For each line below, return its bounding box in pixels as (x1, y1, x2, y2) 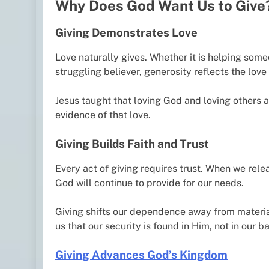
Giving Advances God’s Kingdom (55, 247, 228, 261)
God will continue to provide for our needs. (55, 177, 244, 189)
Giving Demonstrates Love (55, 26, 198, 40)
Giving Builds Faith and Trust (55, 136, 209, 150)
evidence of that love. (55, 109, 151, 121)
